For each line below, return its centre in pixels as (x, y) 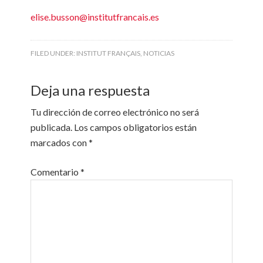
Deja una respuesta (90, 90)
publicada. (52, 127)
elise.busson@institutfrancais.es (95, 17)
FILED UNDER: (54, 53)
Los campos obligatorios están (136, 127)
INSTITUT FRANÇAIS (109, 53)
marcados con (60, 142)
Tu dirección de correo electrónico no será (115, 112)
